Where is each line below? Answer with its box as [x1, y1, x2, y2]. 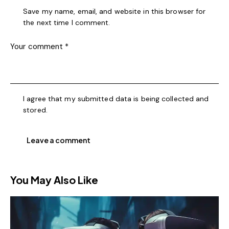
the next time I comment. [23, 18, 110, 28]
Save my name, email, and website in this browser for [23, 7, 206, 16]
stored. [23, 105, 48, 114]
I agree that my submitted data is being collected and [23, 94, 209, 103]
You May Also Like [10, 173, 98, 186]
